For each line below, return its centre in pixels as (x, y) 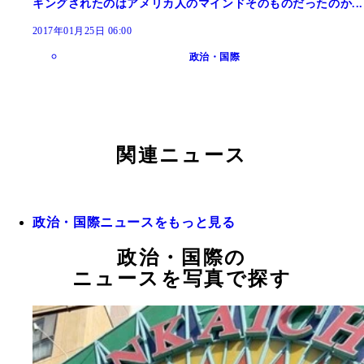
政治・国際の (182, 258)
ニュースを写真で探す (182, 279)
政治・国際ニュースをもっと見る (134, 223)
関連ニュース (182, 156)
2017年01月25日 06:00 (82, 31)
